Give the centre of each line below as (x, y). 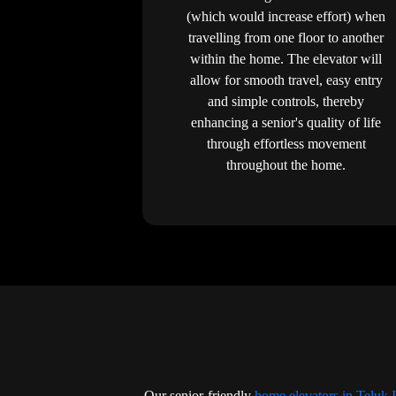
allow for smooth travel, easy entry (286, 80)
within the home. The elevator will (286, 59)
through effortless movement (286, 144)
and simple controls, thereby (286, 102)
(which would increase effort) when (286, 17)
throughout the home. (286, 165)
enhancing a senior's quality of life (286, 123)
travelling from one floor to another (286, 38)
